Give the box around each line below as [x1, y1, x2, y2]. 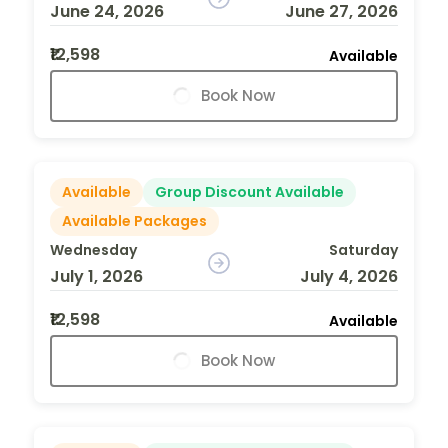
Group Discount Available [155, 181, 344, 202]
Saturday [328, 239, 398, 260]
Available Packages [62, 210, 207, 231]
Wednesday [50, 239, 137, 260]
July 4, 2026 [299, 264, 398, 288]
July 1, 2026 [50, 264, 143, 288]
